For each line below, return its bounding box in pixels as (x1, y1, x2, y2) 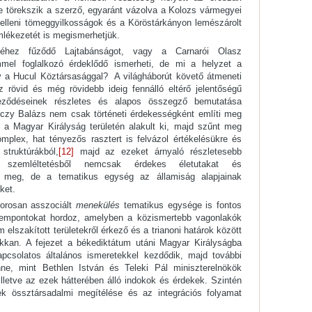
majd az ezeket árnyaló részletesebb (73, 146, 242, 157)
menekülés (76, 200, 120, 211)
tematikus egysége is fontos (120, 200, 242, 211)
